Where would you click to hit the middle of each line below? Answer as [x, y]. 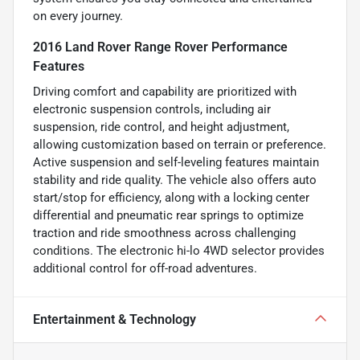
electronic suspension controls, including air [152, 109]
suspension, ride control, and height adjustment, [161, 127]
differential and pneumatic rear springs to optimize [168, 215]
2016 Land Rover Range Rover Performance [160, 47]
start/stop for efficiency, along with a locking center [171, 197]
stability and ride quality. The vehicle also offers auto [175, 180]
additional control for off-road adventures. [145, 268]
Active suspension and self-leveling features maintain [176, 162]
